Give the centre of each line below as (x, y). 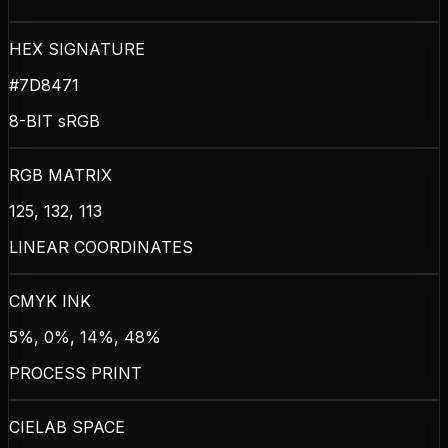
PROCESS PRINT (75, 372)
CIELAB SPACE (67, 426)
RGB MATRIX (60, 174)
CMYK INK (50, 300)
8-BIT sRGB (54, 120)
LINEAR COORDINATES (101, 246)
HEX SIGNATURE (77, 48)
